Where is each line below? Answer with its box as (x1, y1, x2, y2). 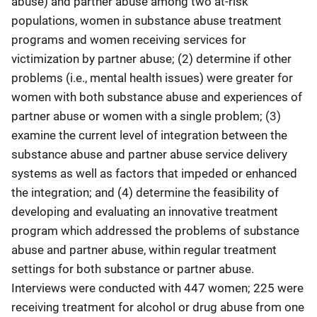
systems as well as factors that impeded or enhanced (11, 166, 297, 180)
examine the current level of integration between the (11, 128, 287, 142)
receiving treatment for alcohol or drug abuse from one (11, 300, 304, 314)
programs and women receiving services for (11, 33, 246, 47)
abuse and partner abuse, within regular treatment (11, 243, 277, 257)
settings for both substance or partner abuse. (11, 262, 254, 276)
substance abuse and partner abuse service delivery (11, 147, 287, 161)
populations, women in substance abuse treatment (11, 13, 282, 28)
